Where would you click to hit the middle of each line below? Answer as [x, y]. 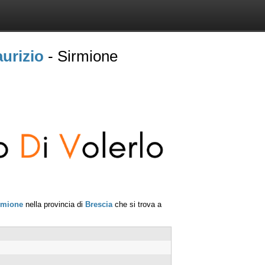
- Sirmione [81, 56]
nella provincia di [54, 204]
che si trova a [137, 204]
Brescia [99, 204]
